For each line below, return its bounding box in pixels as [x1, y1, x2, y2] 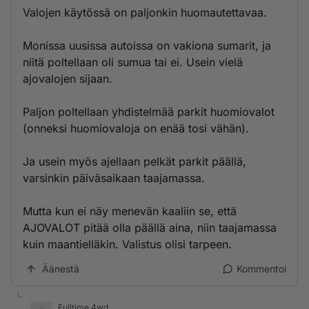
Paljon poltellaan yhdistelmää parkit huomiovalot [23, 105, 275, 119]
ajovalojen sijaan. [23, 72, 112, 86]
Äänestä [42, 263, 79, 275]
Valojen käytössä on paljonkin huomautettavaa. [23, 6, 267, 19]
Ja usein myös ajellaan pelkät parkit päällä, [23, 154, 246, 168]
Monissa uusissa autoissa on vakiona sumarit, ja [23, 39, 271, 52]
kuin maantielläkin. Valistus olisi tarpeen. [23, 237, 232, 251]
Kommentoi [237, 263, 286, 275]
